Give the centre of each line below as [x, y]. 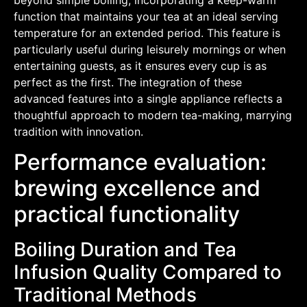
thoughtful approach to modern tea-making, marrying [153, 115]
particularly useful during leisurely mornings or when [150, 49]
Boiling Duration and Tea [125, 249]
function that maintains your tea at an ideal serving [146, 16]
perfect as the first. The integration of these [128, 82]
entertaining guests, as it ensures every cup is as [140, 65]
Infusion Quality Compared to [148, 272]
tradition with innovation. [78, 131]
